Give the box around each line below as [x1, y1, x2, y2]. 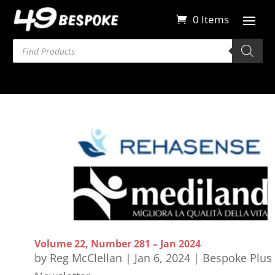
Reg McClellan [49, 250, 122, 265]
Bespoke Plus [202, 250, 272, 265]
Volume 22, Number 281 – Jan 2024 [34, 236, 201, 250]
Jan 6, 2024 [134, 250, 190, 265]
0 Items [193, 12, 229, 26]
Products [12, 36, 58, 51]
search [12, 47, 46, 62]
